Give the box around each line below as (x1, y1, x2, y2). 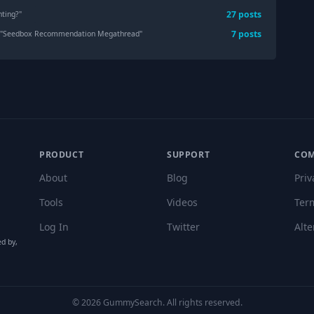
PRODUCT (39, 149, 84, 161)
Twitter (167, 220, 200, 234)
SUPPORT (167, 149, 210, 161)
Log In (39, 220, 69, 234)
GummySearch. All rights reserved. (100, 296, 243, 309)
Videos (167, 196, 198, 210)
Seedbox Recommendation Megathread (3, 29, 140, 39)
